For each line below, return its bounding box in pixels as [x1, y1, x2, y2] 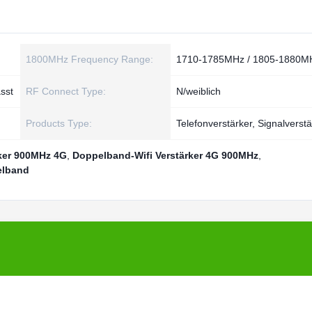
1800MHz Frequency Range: [26, 54, 153, 65]
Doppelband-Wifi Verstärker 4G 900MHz [72, 150, 258, 161]
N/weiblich [176, 86, 221, 97]
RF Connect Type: [26, 86, 106, 97]
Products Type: [26, 118, 92, 129]
